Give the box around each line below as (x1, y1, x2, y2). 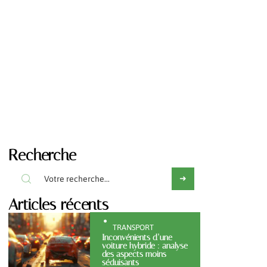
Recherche (8, 146, 76, 164)
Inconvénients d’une (101, 232, 172, 243)
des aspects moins (101, 249, 166, 259)
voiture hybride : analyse (101, 241, 188, 251)
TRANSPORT (112, 223, 154, 232)
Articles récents (8, 195, 108, 213)
